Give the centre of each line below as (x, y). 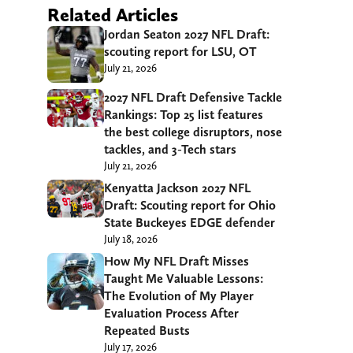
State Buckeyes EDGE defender (190, 223)
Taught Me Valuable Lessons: (184, 279)
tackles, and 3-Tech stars (170, 150)
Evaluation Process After (171, 314)
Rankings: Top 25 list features (184, 115)
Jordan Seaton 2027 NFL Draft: (187, 35)
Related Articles (113, 15)
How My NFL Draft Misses (176, 262)
